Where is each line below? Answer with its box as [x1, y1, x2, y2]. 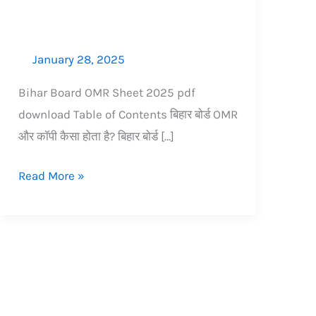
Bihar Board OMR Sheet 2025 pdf [18, 85, 195, 99]
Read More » [18, 169, 85, 183]
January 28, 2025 [32, 51, 125, 66]
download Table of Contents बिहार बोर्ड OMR [18, 107, 238, 121]
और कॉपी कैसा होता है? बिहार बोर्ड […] [18, 128, 174, 143]
